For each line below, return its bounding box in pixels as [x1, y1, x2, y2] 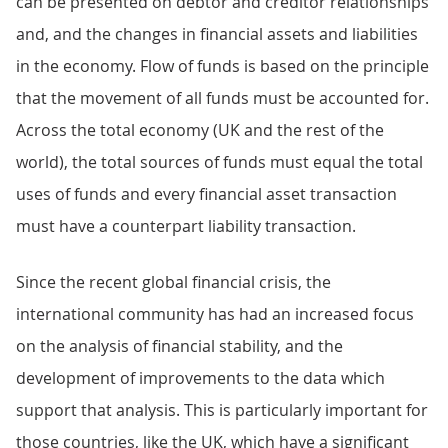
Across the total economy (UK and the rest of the [16, 119, 384, 141]
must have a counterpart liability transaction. [16, 215, 356, 237]
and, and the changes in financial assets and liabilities [16, 23, 418, 45]
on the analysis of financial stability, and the [16, 335, 343, 357]
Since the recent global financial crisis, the [16, 271, 331, 293]
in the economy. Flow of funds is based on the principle [16, 55, 429, 77]
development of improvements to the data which [16, 367, 385, 389]
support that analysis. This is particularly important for [16, 399, 428, 421]
